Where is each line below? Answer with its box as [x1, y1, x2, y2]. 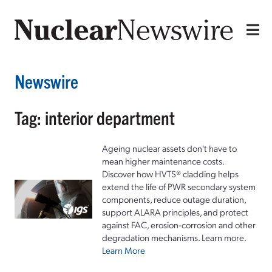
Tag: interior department [15, 106, 175, 129]
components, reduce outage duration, [102, 192, 246, 205]
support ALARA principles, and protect [102, 205, 248, 218]
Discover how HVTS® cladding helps [102, 167, 239, 180]
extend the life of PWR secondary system [102, 180, 256, 192]
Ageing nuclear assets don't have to [102, 141, 237, 154]
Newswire [15, 69, 78, 92]
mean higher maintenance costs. [102, 154, 224, 167]
